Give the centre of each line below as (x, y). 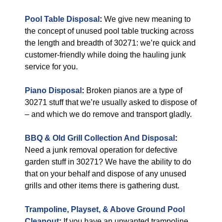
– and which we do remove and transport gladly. (108, 114)
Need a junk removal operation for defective (101, 150)
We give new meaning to (146, 19)
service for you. (51, 67)
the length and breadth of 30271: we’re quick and (110, 43)
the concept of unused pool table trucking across (109, 31)
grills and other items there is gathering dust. (102, 186)
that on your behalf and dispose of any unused (106, 174)
